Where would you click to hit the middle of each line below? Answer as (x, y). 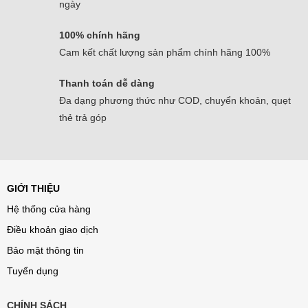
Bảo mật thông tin (45, 251)
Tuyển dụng (33, 271)
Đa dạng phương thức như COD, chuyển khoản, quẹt (175, 101)
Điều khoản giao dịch (53, 230)
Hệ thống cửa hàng (49, 209)
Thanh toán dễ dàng (107, 84)
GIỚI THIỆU (33, 189)
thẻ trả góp (83, 118)
